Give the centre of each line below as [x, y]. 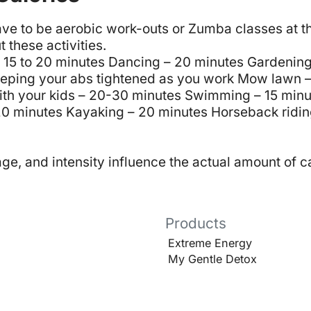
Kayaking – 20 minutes [137, 112]
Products [195, 224]
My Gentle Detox [212, 259]
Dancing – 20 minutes [176, 62]
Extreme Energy [210, 243]
